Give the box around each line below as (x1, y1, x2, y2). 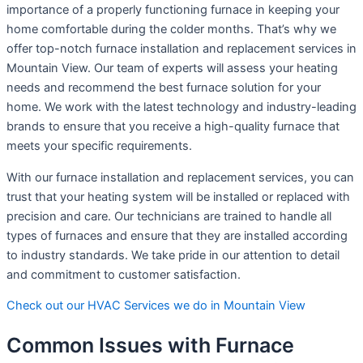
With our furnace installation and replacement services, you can (6, 169, 354, 185)
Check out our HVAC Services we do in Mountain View (6, 298, 305, 314)
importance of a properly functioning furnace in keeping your (6, 2, 340, 18)
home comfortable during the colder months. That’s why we (6, 22, 336, 37)
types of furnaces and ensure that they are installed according (6, 228, 348, 243)
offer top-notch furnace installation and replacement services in (6, 41, 357, 57)
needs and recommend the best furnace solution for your (6, 80, 321, 96)
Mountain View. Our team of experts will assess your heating (6, 61, 338, 76)
